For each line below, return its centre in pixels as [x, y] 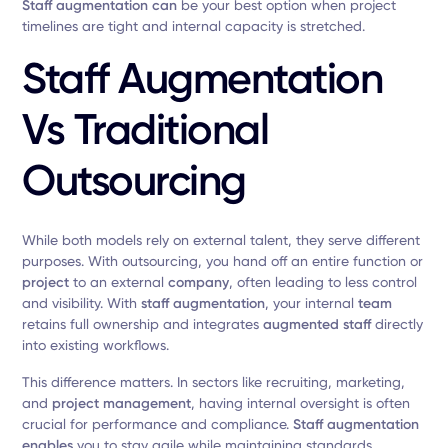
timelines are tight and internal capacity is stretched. [194, 26]
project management [122, 403]
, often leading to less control [323, 282]
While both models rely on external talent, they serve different [221, 240]
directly [397, 324]
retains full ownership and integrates [143, 324]
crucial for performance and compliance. [158, 424]
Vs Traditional [145, 129]
